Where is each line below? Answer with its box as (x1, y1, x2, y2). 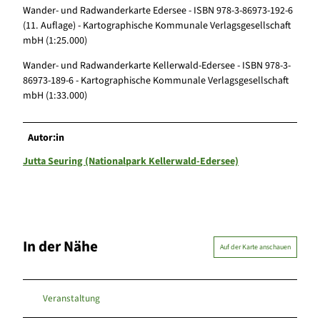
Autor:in (28, 130, 65, 145)
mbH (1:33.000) (23, 88, 87, 103)
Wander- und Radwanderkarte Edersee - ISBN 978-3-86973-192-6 (23, 3, 293, 18)
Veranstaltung (43, 291, 100, 306)
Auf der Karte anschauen (220, 241, 291, 252)
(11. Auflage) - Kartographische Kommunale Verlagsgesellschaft (23, 18, 291, 33)
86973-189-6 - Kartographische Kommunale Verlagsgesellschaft (23, 73, 289, 88)
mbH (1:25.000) (23, 33, 87, 48)
